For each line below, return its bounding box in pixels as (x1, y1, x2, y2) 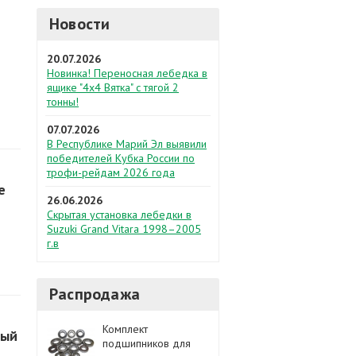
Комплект (103, 322, 148, 336)
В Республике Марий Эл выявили (47, 137, 207, 151)
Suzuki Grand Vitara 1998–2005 (47, 222, 201, 236)
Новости (49, 14, 110, 34)
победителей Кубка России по (47, 151, 195, 165)
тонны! (47, 95, 79, 109)
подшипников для (103, 336, 191, 350)
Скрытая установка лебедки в (47, 207, 192, 222)
